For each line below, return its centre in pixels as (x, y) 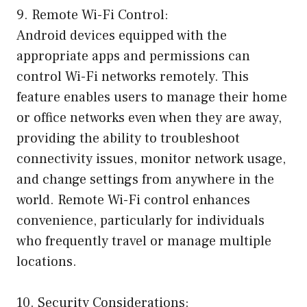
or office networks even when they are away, (149, 118)
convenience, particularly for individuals (140, 220)
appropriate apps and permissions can (133, 56)
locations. (47, 261)
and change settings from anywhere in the (145, 179)
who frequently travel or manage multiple (144, 241)
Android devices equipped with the (122, 35)
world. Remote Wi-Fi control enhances (133, 200)
